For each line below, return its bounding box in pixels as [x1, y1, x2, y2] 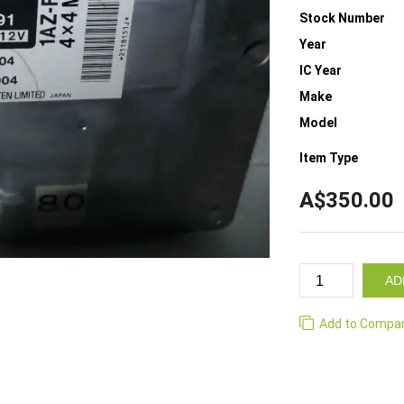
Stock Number [299, 11, 385, 25]
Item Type [299, 151, 358, 165]
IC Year [299, 63, 342, 78]
